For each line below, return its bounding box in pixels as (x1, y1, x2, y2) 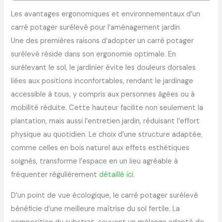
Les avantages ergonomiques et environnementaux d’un (11, 9, 201, 19)
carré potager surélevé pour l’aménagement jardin (11, 23, 180, 33)
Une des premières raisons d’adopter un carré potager (11, 36, 194, 46)
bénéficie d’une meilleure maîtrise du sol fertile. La (11, 204, 180, 214)
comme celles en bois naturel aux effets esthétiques (11, 143, 190, 153)
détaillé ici (99, 170, 134, 180)
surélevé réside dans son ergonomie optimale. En (11, 50, 176, 59)
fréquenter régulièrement (11, 170, 100, 180)
